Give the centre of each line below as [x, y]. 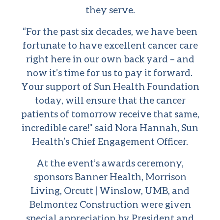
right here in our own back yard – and [110, 59]
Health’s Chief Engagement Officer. [110, 141]
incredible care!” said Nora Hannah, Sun [110, 128]
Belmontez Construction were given [110, 204]
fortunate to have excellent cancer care [110, 45]
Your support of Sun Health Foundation [110, 86]
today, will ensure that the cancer [110, 100]
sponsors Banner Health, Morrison [110, 177]
